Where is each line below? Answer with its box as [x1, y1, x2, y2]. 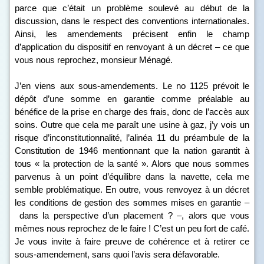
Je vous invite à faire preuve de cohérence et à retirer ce [15, 236, 249, 246]
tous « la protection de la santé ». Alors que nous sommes [15, 159, 249, 169]
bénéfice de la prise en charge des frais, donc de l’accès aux [15, 107, 249, 117]
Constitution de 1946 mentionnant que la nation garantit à [15, 146, 249, 156]
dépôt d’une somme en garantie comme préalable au [15, 94, 249, 104]
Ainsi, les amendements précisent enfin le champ [15, 29, 249, 39]
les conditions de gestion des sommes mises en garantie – [15, 197, 249, 207]
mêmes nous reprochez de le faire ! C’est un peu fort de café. [15, 223, 249, 233]
